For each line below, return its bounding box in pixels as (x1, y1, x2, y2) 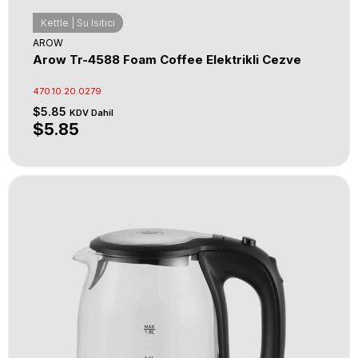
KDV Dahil (70, 107, 113, 118)
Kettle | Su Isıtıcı (41, 17, 115, 29)
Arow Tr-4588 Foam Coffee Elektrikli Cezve (33, 52, 301, 67)
